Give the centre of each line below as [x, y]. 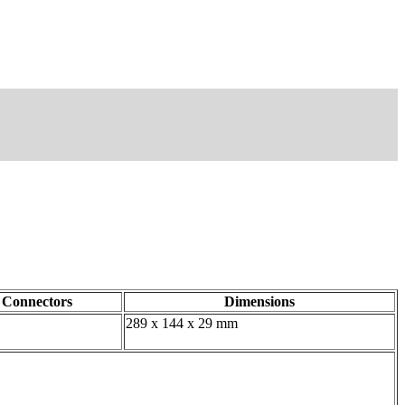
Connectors [37, 301]
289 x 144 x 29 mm [182, 323]
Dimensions [259, 301]
